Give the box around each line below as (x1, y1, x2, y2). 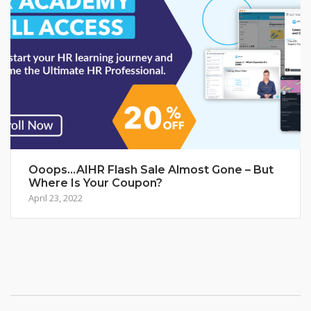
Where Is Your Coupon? (28, 176, 162, 190)
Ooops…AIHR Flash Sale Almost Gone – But (28, 163, 274, 177)
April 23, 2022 (28, 192, 83, 205)
